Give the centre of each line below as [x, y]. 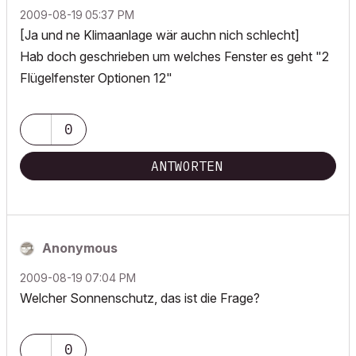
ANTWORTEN [187, 166]
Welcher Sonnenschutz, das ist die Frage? [140, 298]
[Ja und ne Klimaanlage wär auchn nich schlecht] [160, 35]
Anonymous [80, 248]
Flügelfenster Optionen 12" [96, 78]
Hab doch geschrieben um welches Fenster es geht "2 [174, 56]
